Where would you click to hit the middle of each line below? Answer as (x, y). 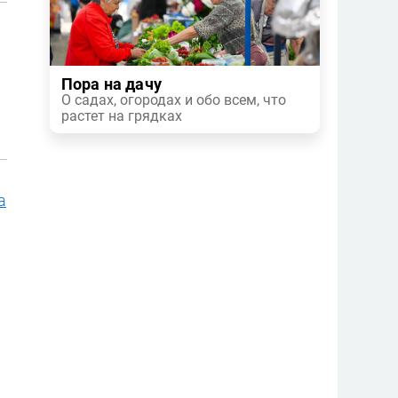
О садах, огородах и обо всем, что (174, 100)
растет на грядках (122, 116)
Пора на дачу (111, 84)
